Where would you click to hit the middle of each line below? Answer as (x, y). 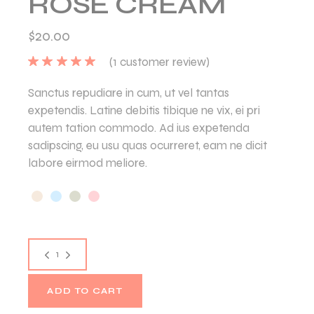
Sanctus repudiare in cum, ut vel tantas (129, 93)
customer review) (163, 62)
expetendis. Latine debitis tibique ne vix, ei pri (144, 110)
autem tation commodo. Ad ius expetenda (139, 128)
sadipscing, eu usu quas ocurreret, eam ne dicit (148, 145)
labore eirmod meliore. (88, 163)
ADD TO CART (85, 291)
